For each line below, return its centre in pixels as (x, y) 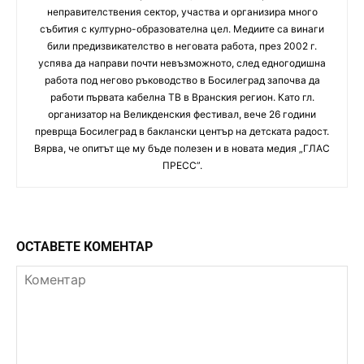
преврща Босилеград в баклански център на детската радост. (182, 132)
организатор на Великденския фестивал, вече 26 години (182, 115)
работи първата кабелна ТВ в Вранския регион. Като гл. (182, 97)
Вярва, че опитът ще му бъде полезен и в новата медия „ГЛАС (182, 149)
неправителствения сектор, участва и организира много (182, 12)
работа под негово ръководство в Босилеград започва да (182, 80)
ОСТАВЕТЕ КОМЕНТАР (84, 247)
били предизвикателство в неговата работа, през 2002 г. (182, 46)
